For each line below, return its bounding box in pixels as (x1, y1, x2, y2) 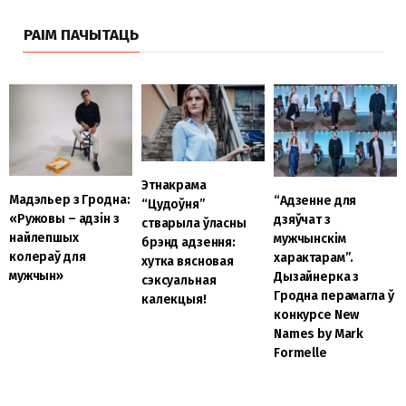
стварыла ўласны (140, 216, 246, 232)
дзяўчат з (273, 212, 331, 228)
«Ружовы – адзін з (9, 210, 120, 227)
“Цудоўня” (140, 197, 206, 213)
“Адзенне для (273, 193, 357, 209)
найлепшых (9, 229, 79, 246)
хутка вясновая (140, 254, 235, 270)
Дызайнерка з (273, 269, 360, 285)
